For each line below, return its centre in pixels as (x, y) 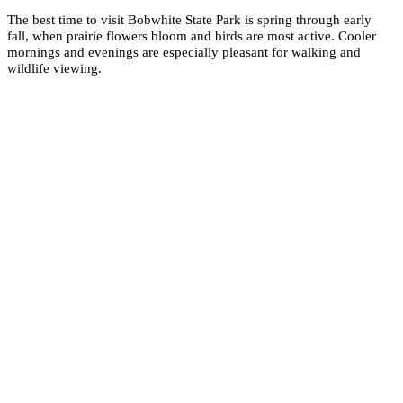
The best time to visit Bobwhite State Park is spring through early (189, 19)
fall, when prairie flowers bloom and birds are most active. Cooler (192, 35)
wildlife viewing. (54, 67)
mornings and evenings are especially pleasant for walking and (184, 51)
